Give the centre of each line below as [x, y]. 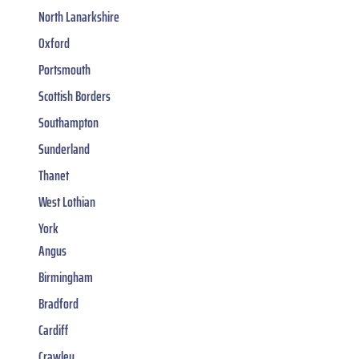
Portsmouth [65, 70]
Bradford [58, 304]
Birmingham [66, 278]
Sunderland [64, 149]
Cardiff [53, 331]
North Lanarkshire [79, 17]
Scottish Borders [75, 97]
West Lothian [67, 202]
